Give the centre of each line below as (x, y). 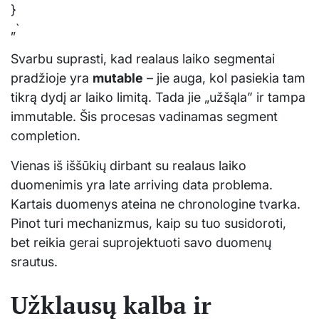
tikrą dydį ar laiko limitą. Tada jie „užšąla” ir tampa (158, 97)
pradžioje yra (52, 78)
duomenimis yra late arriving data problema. (142, 184)
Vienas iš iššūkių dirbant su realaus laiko (129, 165)
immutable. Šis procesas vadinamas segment (144, 116)
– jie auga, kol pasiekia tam (224, 78)
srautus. (34, 261)
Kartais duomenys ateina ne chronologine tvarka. (156, 204)
